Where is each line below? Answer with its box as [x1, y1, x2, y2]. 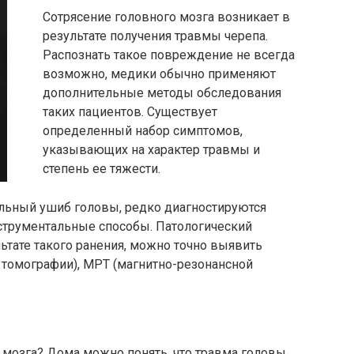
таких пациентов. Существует [43, 104, 217, 119]
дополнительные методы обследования [43, 85, 281, 100]
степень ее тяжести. [43, 161, 160, 176]
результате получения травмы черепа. [43, 28, 268, 43]
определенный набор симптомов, [43, 123, 243, 138]
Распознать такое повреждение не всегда [43, 47, 295, 62]
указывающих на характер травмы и [43, 142, 260, 157]
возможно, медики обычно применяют [43, 66, 276, 81]
